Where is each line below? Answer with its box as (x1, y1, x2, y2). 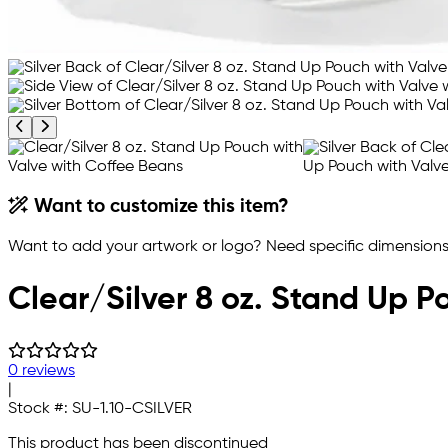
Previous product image (23, 119, 166, 133)
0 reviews (8, 362, 75, 379)
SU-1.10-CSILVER (72, 400, 192, 417)
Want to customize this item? (29, 197, 290, 216)
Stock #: (8, 400, 72, 417)
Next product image (47, 119, 168, 133)
